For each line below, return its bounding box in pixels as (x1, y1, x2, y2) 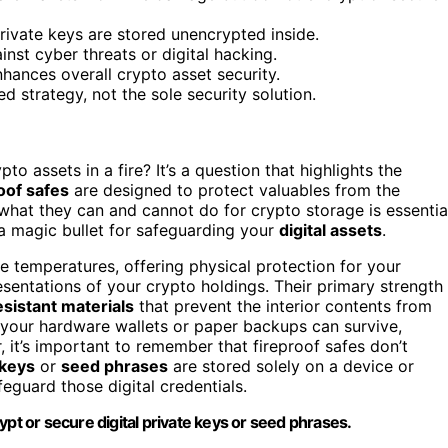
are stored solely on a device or (168, 355, 414, 376)
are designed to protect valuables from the (69, 179, 400, 200)
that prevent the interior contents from (134, 295, 432, 316)
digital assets (279, 219, 382, 240)
